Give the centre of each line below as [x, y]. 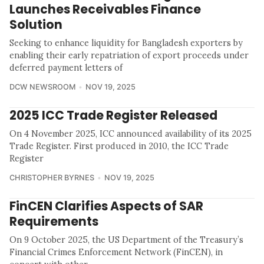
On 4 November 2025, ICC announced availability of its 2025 [131, 134]
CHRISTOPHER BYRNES [52, 178]
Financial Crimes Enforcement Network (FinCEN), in [116, 253]
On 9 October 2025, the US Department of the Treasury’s [126, 240]
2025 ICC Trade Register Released [113, 115]
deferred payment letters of [66, 68]
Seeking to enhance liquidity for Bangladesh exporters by [126, 43]
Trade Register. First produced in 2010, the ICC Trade [119, 146]
